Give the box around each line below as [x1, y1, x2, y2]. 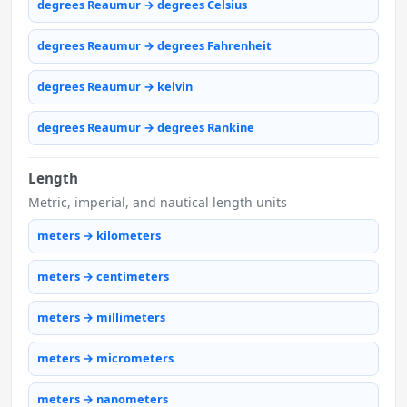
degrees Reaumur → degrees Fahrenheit [37, 37, 272, 55]
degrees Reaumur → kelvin [37, 78, 193, 95]
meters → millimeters [37, 309, 165, 326]
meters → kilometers [37, 227, 161, 244]
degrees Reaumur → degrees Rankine [37, 119, 254, 136]
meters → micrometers [37, 350, 174, 367]
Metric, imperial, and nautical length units [28, 193, 287, 211]
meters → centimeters [37, 268, 169, 285]
